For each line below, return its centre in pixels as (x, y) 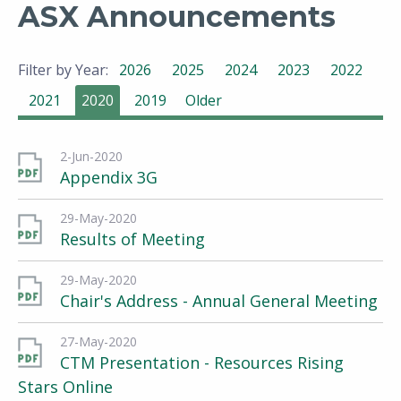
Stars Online (65, 387)
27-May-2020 (98, 341)
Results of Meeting (132, 239)
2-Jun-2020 (91, 156)
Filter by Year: (63, 70)
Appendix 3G (109, 177)
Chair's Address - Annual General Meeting (219, 301)
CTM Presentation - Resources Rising (202, 363)
